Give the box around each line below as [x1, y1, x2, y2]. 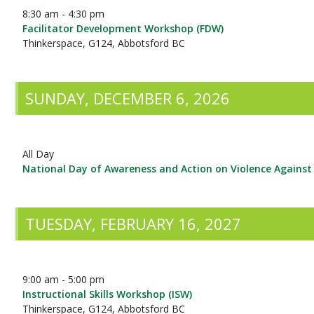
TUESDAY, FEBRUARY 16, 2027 [25, 213, 242, 234]
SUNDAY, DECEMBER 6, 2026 [25, 88, 231, 109]
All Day [22, 147, 55, 161]
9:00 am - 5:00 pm [22, 273, 105, 286]
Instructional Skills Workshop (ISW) [22, 287, 193, 301]
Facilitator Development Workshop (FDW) [22, 22, 224, 35]
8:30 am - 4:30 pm [22, 7, 105, 20]
